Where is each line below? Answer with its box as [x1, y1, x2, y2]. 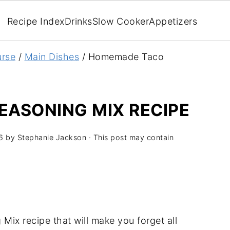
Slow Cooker [92, 15, 149, 27]
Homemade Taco [85, 51, 164, 62]
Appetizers [149, 15, 198, 27]
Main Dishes [24, 51, 79, 62]
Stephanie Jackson [17, 133, 86, 142]
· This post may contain [86, 133, 174, 142]
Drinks [64, 15, 92, 27]
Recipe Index [7, 15, 65, 27]
